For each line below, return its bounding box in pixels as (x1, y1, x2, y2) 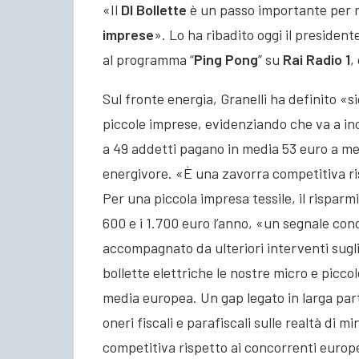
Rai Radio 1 (283, 50, 350, 68)
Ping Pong (194, 50, 258, 68)
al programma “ (103, 50, 194, 68)
